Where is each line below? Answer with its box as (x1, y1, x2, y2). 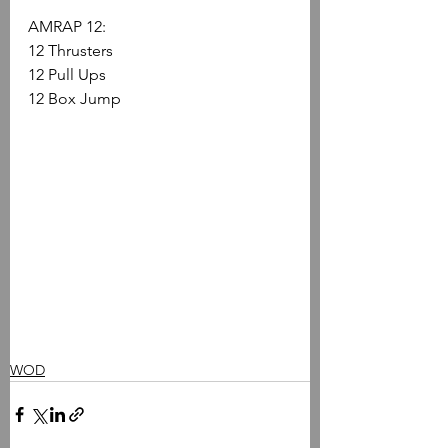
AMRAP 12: (28, 16, 110, 36)
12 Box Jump (28, 88, 121, 108)
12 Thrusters (28, 40, 113, 60)
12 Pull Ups (28, 64, 106, 84)
